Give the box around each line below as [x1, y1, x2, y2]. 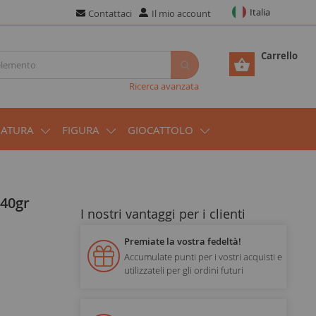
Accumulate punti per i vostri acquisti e [123, 250, 282, 263]
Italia [249, 6, 270, 18]
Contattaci [87, 7, 132, 20]
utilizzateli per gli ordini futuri [123, 263, 243, 276]
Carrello [261, 49, 298, 62]
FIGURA [62, 122, 99, 137]
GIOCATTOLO [128, 122, 193, 137]
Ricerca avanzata [129, 80, 199, 92]
